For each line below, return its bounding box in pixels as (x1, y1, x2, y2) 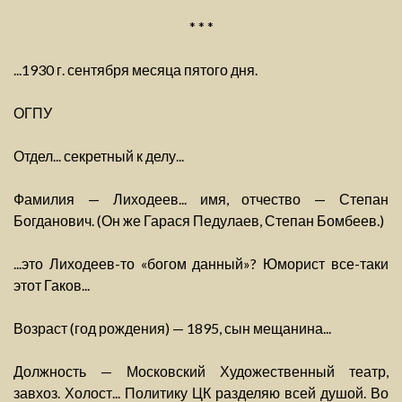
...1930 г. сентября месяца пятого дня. (13, 61, 258, 79)
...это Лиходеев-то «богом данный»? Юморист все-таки (13, 255, 389, 273)
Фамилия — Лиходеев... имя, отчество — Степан (13, 190, 389, 208)
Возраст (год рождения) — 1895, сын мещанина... (13, 319, 331, 337)
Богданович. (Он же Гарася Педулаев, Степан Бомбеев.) (13, 212, 384, 230)
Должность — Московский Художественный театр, (13, 363, 389, 380)
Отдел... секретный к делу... (13, 147, 184, 165)
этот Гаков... (13, 276, 90, 294)
